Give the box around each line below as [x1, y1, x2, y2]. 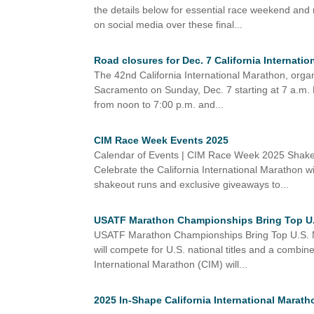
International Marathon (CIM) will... [94, 258, 248, 270]
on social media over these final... [94, 18, 243, 30]
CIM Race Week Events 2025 [94, 134, 229, 146]
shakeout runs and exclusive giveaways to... [94, 178, 289, 190]
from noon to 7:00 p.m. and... [94, 98, 224, 110]
